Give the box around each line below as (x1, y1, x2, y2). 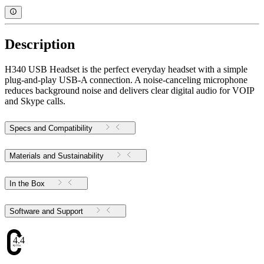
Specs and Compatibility (9, 124, 93, 133)
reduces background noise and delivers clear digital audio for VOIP (5, 85, 254, 96)
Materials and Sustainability (9, 151, 104, 161)
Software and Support (57, 206, 83, 216)
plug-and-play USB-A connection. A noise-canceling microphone (5, 75, 247, 85)
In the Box (9, 179, 45, 188)
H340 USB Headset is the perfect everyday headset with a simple (5, 64, 247, 75)
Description (5, 37, 75, 52)
